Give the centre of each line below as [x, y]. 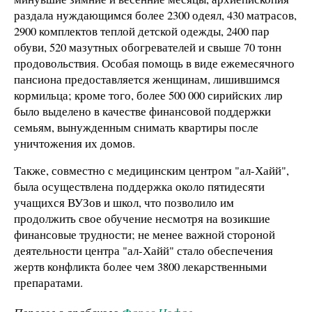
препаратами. [48, 283]
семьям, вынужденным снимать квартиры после [136, 127]
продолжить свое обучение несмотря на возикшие [142, 219]
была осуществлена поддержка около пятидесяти [139, 187]
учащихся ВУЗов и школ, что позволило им [124, 203]
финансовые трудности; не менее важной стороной [145, 235]
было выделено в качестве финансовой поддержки [142, 111]
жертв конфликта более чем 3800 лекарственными [140, 267]
